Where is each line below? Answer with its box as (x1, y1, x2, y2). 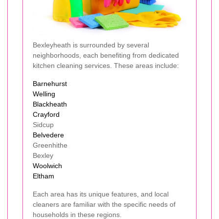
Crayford (33, 110, 60, 118)
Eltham (33, 172, 54, 180)
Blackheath (33, 100, 67, 108)
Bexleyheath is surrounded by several (33, 41, 149, 49)
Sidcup (33, 121, 54, 129)
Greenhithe (33, 141, 67, 149)
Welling (33, 90, 55, 98)
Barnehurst (33, 80, 67, 88)
